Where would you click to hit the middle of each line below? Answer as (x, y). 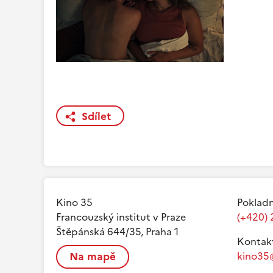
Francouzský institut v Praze (121, 217)
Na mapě (93, 257)
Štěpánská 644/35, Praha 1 (117, 232)
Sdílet (96, 117)
